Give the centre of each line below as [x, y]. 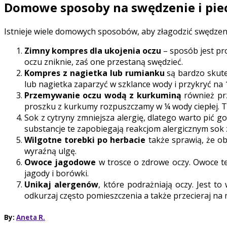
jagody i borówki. [56, 174]
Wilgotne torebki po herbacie [85, 140]
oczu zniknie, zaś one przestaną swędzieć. [104, 62]
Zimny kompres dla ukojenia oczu [93, 51]
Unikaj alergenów [61, 185]
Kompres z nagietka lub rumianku [94, 73]
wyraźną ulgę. [50, 151]
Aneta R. [31, 217]
